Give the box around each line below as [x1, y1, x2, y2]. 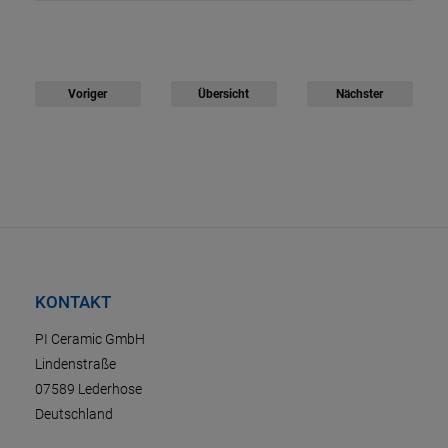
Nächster [336, 87, 384, 102]
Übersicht [198, 87, 250, 102]
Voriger [68, 87, 108, 102]
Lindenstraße [35, 356, 116, 373]
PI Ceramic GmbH [35, 331, 145, 348]
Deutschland [35, 406, 113, 423]
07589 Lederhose [35, 381, 142, 398]
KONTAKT [35, 292, 111, 313]
